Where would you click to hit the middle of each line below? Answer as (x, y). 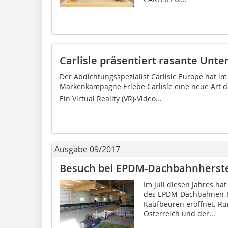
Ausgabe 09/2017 (87, 149)
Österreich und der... (179, 213)
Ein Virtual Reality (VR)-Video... (111, 98)
